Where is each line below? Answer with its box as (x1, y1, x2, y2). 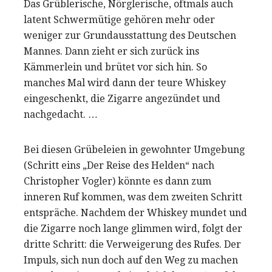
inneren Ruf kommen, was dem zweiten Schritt (24, 191, 242, 203)
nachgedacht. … (24, 109, 98, 121)
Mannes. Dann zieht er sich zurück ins (24, 46, 199, 58)
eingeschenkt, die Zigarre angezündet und (24, 93, 220, 105)
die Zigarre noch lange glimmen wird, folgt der (24, 223, 242, 235)
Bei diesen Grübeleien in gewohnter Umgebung (24, 144, 245, 156)
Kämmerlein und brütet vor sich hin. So (24, 61, 207, 73)
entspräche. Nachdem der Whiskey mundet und (24, 207, 247, 219)
